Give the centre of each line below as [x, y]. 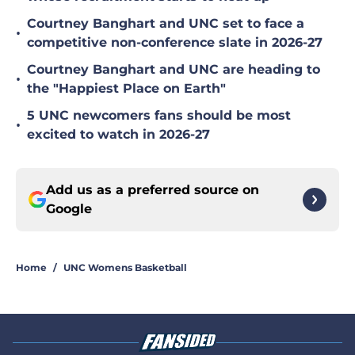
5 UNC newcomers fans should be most [159, 116]
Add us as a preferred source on [153, 190]
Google [69, 209]
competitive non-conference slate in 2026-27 [175, 43]
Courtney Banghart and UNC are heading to [174, 70]
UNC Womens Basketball [125, 268]
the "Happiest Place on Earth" [126, 89]
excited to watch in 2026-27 [118, 135]
